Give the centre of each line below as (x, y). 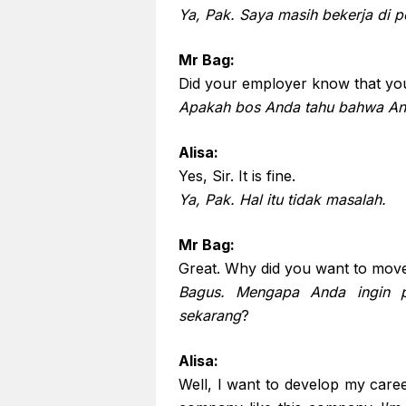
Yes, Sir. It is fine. (237, 176)
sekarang (210, 315)
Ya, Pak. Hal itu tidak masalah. (282, 199)
